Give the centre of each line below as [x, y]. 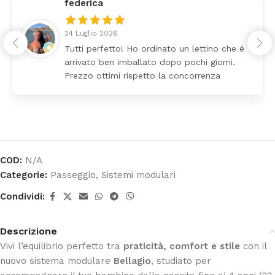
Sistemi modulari [138, 175]
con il [253, 246]
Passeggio [73, 175]
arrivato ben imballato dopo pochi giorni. [150, 62]
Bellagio [132, 261]
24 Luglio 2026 [91, 33]
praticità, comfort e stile [182, 246]
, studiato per [181, 261]
